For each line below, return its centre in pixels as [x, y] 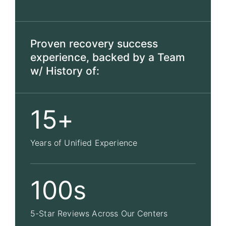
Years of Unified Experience [84, 143]
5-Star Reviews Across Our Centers [99, 213]
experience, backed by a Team [108, 57]
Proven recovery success [94, 44]
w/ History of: [65, 71]
